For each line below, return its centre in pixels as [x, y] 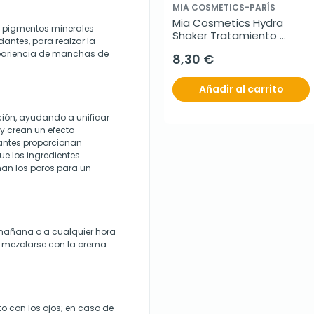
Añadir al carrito [241, 89]
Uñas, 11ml [198, 48]
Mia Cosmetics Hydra [228, 23]
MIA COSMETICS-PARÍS [224, 8]
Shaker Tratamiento [225, 36]
